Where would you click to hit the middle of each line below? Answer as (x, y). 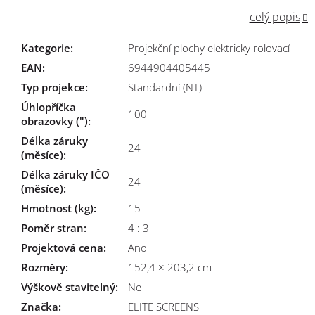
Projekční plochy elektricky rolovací (209, 48)
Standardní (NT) (165, 87)
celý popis (275, 17)
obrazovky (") (54, 121)
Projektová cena (62, 247)
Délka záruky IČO (65, 174)
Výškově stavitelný (68, 287)
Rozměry (43, 267)
